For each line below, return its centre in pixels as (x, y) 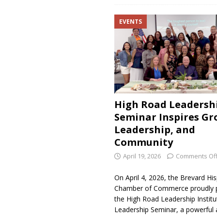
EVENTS (130, 22)
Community (143, 142)
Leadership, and (155, 129)
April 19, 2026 (142, 156)
